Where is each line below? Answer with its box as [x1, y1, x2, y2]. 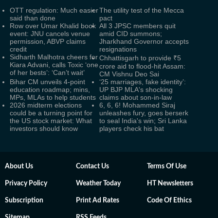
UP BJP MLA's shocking [99, 85, 173, 93]
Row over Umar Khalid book [10, 21, 96, 30]
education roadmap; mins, [10, 85, 90, 93]
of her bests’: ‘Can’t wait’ [10, 68, 85, 76]
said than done [10, 14, 55, 22]
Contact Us [76, 163, 109, 170]
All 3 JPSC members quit [99, 21, 176, 30]
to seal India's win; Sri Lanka [99, 116, 187, 125]
